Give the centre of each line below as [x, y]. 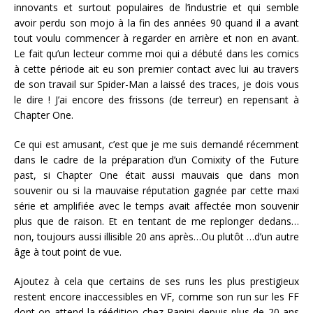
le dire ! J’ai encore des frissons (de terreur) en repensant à [156, 100]
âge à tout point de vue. [69, 252]
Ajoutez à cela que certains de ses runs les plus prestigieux [156, 282]
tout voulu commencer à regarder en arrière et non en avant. [156, 38]
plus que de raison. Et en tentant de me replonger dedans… [156, 221]
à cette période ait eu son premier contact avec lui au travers [156, 69]
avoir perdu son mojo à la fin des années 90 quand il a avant [156, 23]
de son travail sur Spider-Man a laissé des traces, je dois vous [156, 85]
